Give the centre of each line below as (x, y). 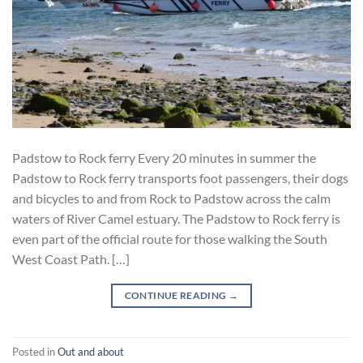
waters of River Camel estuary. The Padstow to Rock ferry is (176, 219)
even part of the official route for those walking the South (170, 239)
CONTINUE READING (176, 296)
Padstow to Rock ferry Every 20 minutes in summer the (164, 158)
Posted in (35, 351)
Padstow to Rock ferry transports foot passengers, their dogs (180, 178)
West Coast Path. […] (71, 259)
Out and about (91, 351)
